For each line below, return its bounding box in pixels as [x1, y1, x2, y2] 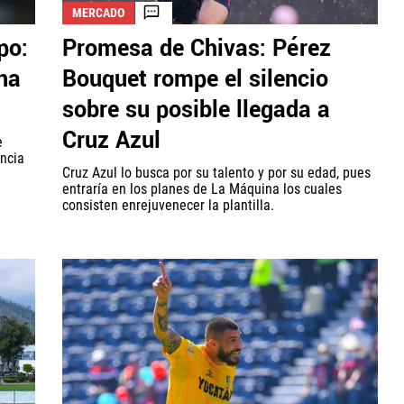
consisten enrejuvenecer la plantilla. [62, 196, 274, 214]
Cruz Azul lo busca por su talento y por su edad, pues [62, 163, 371, 181]
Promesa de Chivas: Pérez [62, 32, 331, 65]
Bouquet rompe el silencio [62, 62, 328, 96]
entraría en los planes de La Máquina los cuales [62, 179, 342, 197]
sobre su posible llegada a [62, 93, 330, 126]
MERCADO [72, 5, 124, 20]
